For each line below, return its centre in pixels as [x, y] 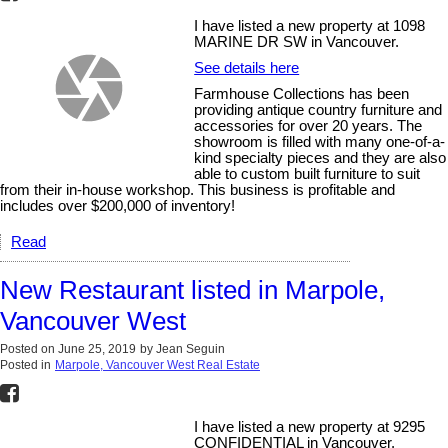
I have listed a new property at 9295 [310, 426]
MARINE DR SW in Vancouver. [297, 41]
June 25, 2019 [97, 348]
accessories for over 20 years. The [308, 125]
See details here [247, 67]
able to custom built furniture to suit [307, 173]
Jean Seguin [190, 348]
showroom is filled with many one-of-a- [320, 141]
